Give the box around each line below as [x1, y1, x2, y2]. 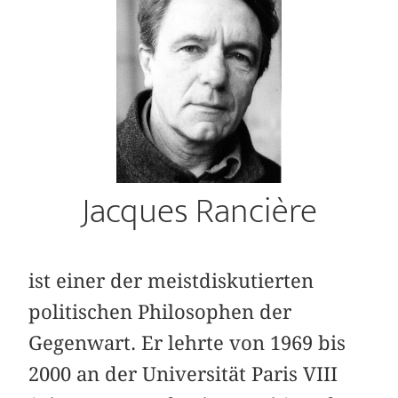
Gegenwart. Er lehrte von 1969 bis [28, 331, 346, 355]
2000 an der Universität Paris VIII [28, 362, 338, 386]
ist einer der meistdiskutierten [28, 269, 314, 293]
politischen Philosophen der [28, 300, 292, 324]
